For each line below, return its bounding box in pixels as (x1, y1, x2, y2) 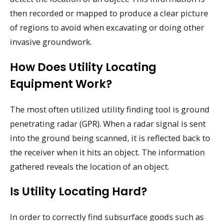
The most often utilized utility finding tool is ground (10, 103, 210, 115)
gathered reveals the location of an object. (10, 160, 169, 172)
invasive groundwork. (10, 36, 92, 47)
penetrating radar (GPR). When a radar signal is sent (10, 117, 206, 129)
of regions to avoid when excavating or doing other (10, 21, 204, 33)
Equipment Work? (10, 75, 112, 92)
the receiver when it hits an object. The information (10, 146, 205, 158)
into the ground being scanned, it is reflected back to (10, 132, 210, 144)
